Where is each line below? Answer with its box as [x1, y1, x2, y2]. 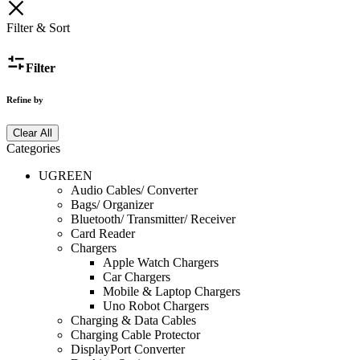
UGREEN [39, 169, 92, 183]
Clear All [13, 127, 52, 140]
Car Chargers [103, 270, 170, 284]
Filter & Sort [6, 21, 70, 35]
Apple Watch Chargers [103, 256, 219, 270]
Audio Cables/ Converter [71, 183, 198, 198]
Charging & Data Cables [71, 313, 196, 328]
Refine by [6, 95, 43, 105]
